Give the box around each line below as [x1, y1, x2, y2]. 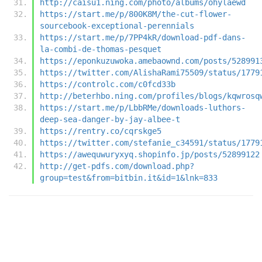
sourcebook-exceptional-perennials [40, 20, 194, 30]
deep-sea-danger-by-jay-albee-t [40, 114, 180, 124]
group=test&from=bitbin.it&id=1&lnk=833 [40, 173, 218, 182]
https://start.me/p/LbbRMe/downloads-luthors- [40, 102, 246, 112]
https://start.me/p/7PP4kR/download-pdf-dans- [40, 32, 246, 42]
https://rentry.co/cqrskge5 [40, 126, 161, 136]
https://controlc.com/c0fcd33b [40, 79, 175, 89]
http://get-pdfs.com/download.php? [40, 161, 194, 171]
